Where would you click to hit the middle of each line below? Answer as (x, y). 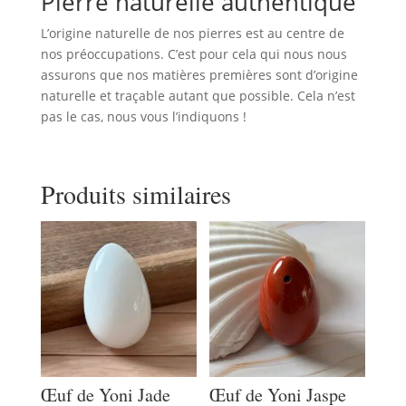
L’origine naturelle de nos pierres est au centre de (192, 34)
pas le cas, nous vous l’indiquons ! (143, 117)
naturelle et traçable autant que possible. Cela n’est (198, 96)
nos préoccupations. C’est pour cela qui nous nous (193, 54)
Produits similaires (135, 194)
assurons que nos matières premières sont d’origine (199, 75)
